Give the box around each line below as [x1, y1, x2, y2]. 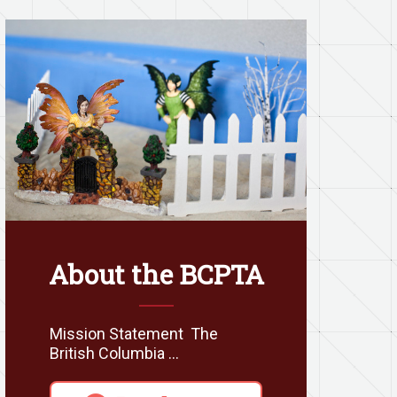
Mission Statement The [50, 323, 218, 343]
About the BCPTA [48, 256, 264, 292]
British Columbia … [50, 343, 179, 362]
